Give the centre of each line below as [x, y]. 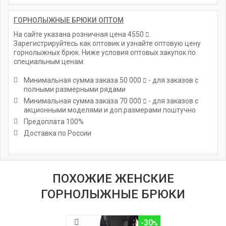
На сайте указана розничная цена [71, 34]
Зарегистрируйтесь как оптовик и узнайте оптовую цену [107, 43]
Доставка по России [58, 133]
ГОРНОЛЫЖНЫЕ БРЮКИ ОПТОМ [69, 20]
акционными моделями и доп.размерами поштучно [110, 110]
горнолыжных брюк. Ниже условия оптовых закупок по [105, 52]
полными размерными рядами [75, 89]
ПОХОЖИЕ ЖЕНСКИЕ [113, 178]
